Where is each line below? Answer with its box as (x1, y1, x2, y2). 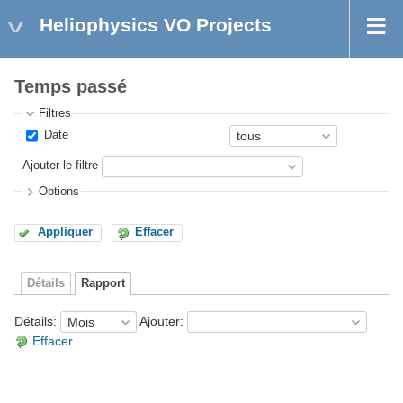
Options (39, 184, 80, 198)
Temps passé (14, 76, 127, 97)
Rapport (81, 277, 125, 291)
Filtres (39, 107, 72, 121)
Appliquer (38, 226, 93, 239)
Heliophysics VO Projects (40, 14, 272, 35)
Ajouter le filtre (22, 159, 99, 173)
